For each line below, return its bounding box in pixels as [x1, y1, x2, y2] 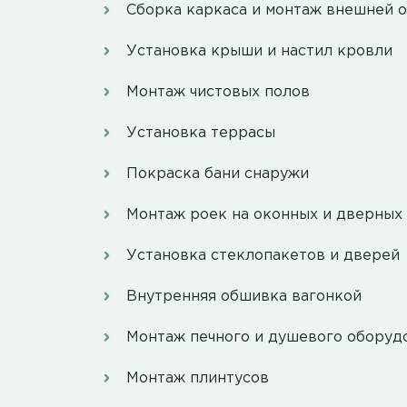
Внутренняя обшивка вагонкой [126, 290, 362, 304]
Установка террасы [126, 126, 275, 141]
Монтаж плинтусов [126, 372, 269, 386]
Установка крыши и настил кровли [126, 45, 392, 59]
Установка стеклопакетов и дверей [126, 249, 400, 263]
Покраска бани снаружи [126, 167, 309, 182]
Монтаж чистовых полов [126, 85, 310, 100]
